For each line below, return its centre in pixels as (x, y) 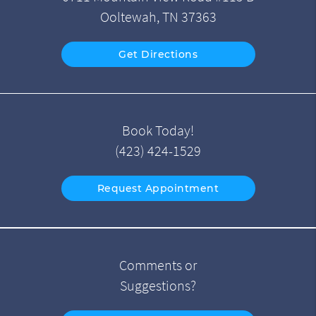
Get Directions (158, 54)
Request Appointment (158, 188)
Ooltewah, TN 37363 (158, 17)
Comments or (158, 265)
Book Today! (158, 130)
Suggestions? (158, 285)
